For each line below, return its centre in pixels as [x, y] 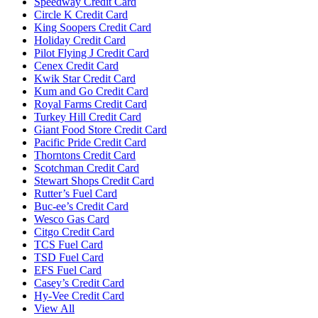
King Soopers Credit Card [93, 27]
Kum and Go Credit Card [91, 91]
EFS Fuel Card [68, 270]
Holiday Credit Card [80, 40]
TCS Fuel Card [68, 244]
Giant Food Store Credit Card [100, 129]
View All [54, 308]
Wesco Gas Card [72, 219]
